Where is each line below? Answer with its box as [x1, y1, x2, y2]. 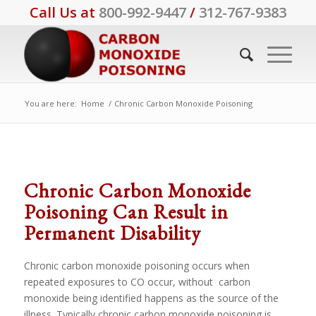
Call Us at [29, 3, 99, 22]
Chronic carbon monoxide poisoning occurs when [23, 259, 250, 272]
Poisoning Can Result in [23, 199, 228, 224]
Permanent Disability [23, 220, 201, 245]
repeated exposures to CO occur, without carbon [23, 275, 250, 288]
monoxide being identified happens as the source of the [23, 291, 279, 305]
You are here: [24, 98, 77, 109]
